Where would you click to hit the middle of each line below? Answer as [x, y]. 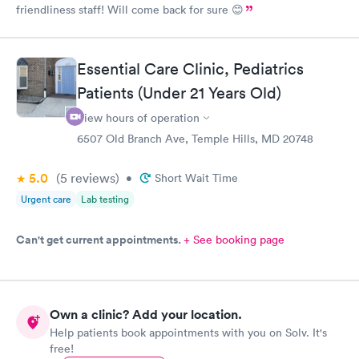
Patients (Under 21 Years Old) [179, 93]
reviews [91, 178]
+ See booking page [234, 240]
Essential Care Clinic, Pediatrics [190, 69]
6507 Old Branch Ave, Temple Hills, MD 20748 [195, 139]
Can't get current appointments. [100, 240]
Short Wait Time [196, 178]
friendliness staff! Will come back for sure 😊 [130, 9]
